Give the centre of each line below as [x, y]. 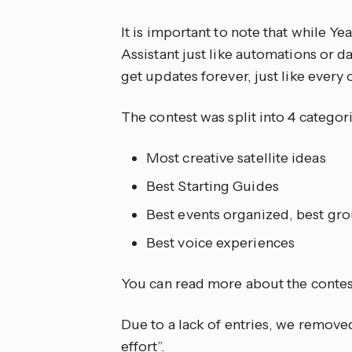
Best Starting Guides [213, 186]
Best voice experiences [220, 242]
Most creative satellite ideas [236, 158]
